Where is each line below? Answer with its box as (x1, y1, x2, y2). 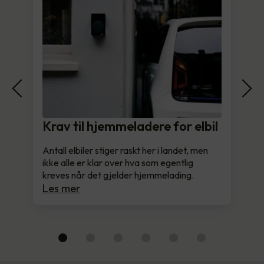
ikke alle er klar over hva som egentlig (42, 156, 193, 169)
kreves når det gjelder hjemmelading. (42, 169, 194, 181)
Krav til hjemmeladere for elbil (42, 117, 218, 134)
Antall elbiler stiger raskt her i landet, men (42, 144, 208, 156)
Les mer (42, 181, 80, 195)
